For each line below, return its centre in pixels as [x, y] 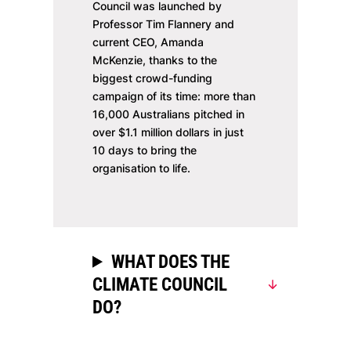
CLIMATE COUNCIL [160, 284]
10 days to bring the [145, 150]
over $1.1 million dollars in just [168, 132]
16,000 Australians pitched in [168, 114]
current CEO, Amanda [148, 42]
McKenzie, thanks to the [155, 60]
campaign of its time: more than [174, 96]
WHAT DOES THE [171, 262]
